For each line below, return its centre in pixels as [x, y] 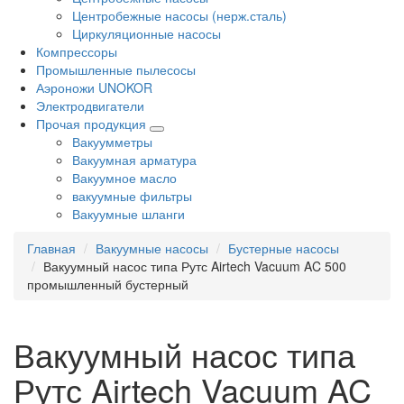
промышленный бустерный [108, 285]
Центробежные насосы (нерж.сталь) [179, 16]
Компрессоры [77, 52]
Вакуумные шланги [129, 214]
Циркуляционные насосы [147, 34]
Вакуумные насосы [152, 248]
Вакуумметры [112, 142]
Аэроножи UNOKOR [94, 88]
